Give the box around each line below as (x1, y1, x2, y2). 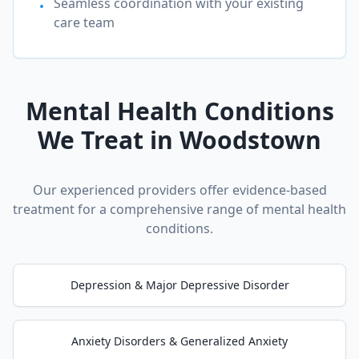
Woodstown (179, 123, 321, 156)
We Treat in (38, 123, 179, 156)
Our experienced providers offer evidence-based (32, 181, 327, 199)
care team (54, 14, 115, 31)
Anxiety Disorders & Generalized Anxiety (71, 333, 288, 349)
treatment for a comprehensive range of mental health (13, 200, 346, 218)
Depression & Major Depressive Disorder (70, 277, 289, 292)
